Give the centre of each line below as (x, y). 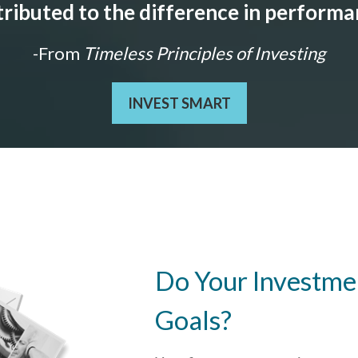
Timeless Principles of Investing (203, 53)
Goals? (193, 319)
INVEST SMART (179, 103)
